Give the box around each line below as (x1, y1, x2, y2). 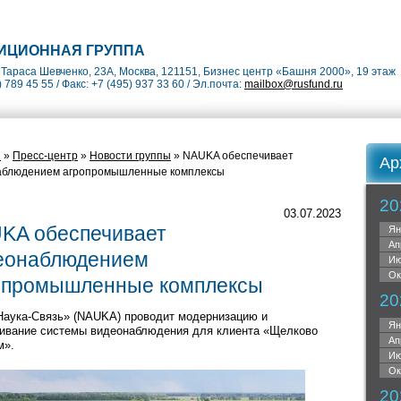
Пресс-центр (13, 149, 78, 162)
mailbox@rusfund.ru (244, 78, 343, 90)
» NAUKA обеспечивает (171, 149, 294, 162)
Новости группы (90, 149, 171, 162)
